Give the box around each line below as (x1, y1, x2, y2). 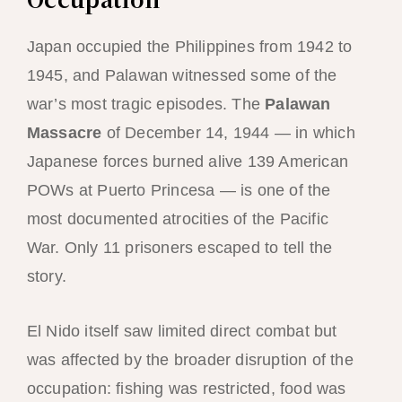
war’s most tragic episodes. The (26, 95, 266, 114)
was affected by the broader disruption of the (26, 350, 354, 369)
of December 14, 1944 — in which (101, 124, 355, 143)
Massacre (26, 124, 102, 143)
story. (26, 267, 66, 286)
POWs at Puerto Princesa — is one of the (26, 181, 331, 200)
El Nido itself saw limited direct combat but (26, 321, 337, 340)
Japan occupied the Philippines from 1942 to (26, 38, 353, 57)
